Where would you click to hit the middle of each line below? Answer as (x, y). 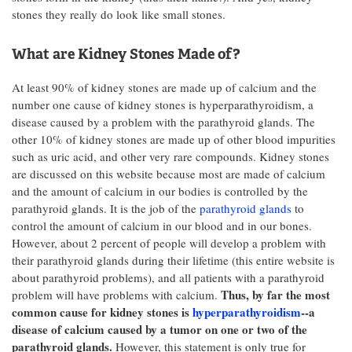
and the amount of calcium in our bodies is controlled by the (160, 191)
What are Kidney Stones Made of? (126, 54)
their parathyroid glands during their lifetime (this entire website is (173, 260)
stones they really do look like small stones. (119, 14)
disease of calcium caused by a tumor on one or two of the (159, 329)
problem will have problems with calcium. (116, 295)
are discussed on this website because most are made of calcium (169, 174)
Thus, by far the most (275, 295)
